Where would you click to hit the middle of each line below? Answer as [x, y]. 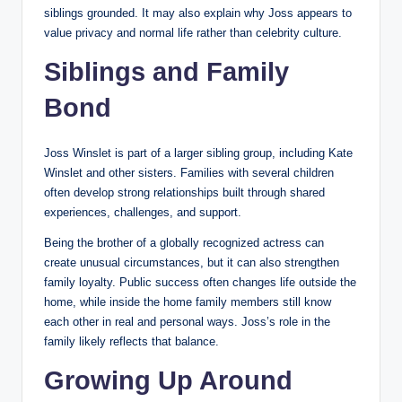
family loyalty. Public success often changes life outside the [200, 282]
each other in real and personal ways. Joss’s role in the [187, 321]
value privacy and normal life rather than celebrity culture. [193, 32]
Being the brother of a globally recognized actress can [184, 242]
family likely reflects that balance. [131, 341]
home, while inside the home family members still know [188, 301]
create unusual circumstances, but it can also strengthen [192, 262]
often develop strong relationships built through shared [184, 192]
